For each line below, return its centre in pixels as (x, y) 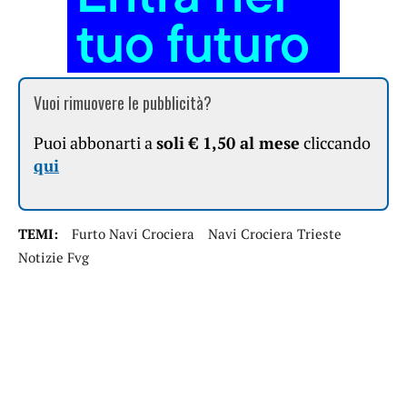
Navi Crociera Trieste (275, 234)
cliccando (335, 143)
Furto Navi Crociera (133, 234)
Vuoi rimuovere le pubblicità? (123, 103)
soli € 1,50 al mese (228, 143)
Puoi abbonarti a (95, 143)
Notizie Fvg (54, 258)
